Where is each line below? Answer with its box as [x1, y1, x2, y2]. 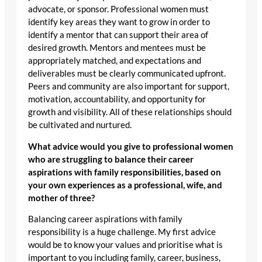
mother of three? [28, 192, 95, 203]
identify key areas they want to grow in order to [28, 17, 210, 27]
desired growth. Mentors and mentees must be [28, 43, 206, 53]
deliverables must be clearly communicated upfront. [28, 68, 226, 79]
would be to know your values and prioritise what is [28, 240, 223, 250]
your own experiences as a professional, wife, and [28, 180, 222, 190]
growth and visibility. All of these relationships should [28, 107, 232, 118]
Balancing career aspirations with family [28, 214, 182, 225]
